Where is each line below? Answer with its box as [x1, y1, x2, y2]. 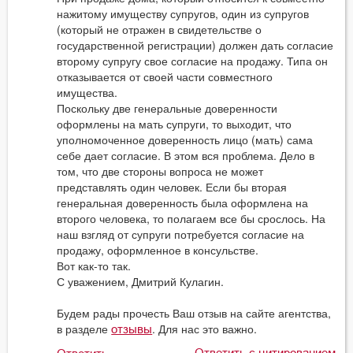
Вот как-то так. [57, 258, 135, 274]
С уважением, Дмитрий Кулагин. [57, 273, 225, 290]
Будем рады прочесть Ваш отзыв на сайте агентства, [57, 305, 332, 321]
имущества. [57, 84, 118, 101]
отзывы [111, 322, 153, 336]
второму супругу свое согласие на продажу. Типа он [57, 53, 329, 69]
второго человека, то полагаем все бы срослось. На [57, 210, 326, 227]
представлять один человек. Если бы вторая [57, 179, 288, 195]
